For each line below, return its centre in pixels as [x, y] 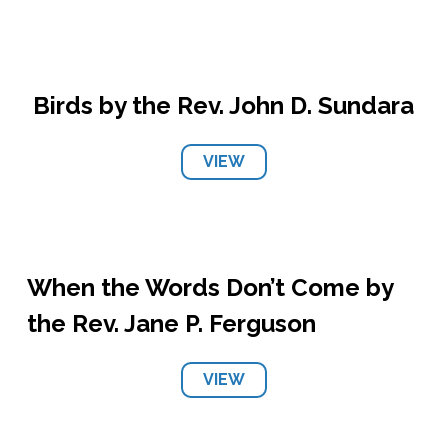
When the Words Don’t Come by [209, 287]
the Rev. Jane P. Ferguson [171, 323]
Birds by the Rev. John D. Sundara [224, 105]
